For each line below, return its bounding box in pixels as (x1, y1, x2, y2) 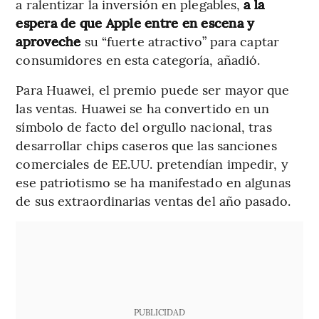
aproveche (16, 32, 81, 51)
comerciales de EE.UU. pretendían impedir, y (16, 155, 288, 173)
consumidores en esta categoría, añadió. (16, 51, 261, 69)
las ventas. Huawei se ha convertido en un (16, 99, 270, 117)
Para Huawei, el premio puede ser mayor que (16, 80, 290, 99)
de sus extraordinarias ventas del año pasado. (16, 192, 291, 210)
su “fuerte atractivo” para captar (80, 32, 279, 51)
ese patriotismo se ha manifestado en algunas (16, 173, 291, 192)
